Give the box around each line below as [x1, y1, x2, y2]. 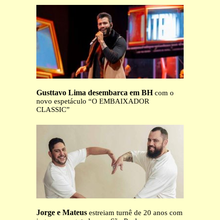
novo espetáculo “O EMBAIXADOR [36, 97, 149, 106]
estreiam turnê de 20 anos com [87, 209, 183, 217]
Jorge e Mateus [36, 208, 87, 217]
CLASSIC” [36, 106, 70, 114]
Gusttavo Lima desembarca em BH [36, 88, 153, 97]
